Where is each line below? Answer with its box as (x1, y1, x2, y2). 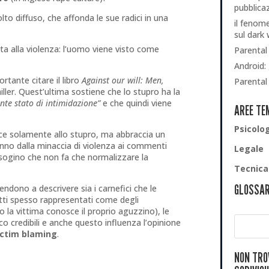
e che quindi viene (100, 97, 172, 109)
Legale (234, 143, 264, 155)
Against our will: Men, (82, 74, 165, 86)
